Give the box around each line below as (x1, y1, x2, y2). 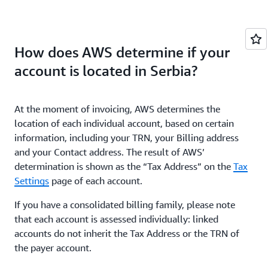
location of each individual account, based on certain (14, 117, 234, 129)
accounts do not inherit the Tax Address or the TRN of (14, 227, 239, 239)
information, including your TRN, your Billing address (14, 132, 239, 144)
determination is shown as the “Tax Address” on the (14, 160, 233, 172)
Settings (14, 175, 49, 187)
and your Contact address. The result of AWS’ (14, 146, 205, 158)
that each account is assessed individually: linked (14, 213, 218, 225)
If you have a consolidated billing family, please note (14, 199, 235, 211)
